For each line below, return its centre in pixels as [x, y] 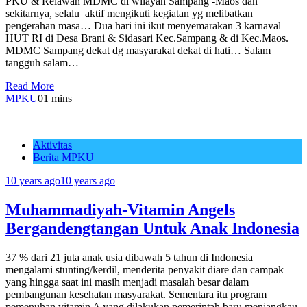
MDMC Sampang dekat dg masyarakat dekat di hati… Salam [138, 50]
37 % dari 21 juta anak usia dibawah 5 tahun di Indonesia [129, 257]
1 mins [58, 98]
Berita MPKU [63, 157]
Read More [30, 86]
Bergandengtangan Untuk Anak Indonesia [152, 228]
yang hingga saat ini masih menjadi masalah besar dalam [127, 282]
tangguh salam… [42, 62]
